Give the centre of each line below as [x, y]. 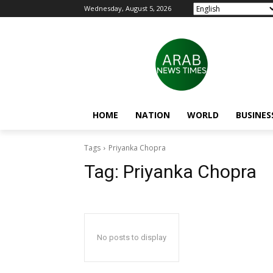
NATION [153, 115]
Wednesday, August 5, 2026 [128, 8]
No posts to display [132, 237]
